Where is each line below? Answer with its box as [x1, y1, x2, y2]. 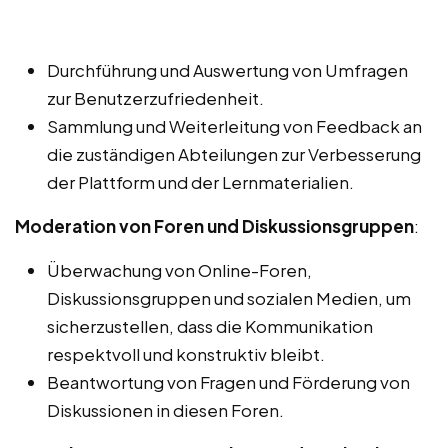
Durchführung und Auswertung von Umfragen [47, 59, 408, 82]
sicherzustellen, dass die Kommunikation [47, 315, 373, 338]
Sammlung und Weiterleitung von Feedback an [47, 115, 422, 138]
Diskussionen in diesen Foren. [47, 399, 284, 422]
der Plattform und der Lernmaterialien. [47, 171, 354, 194]
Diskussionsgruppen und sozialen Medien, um [47, 287, 411, 310]
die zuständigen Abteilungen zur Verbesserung [47, 143, 421, 166]
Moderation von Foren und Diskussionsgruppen [15, 215, 414, 238]
